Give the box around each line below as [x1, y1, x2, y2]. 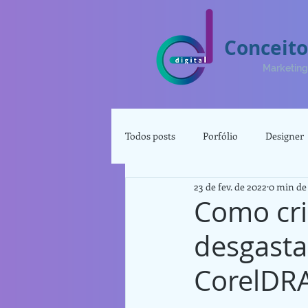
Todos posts [125, 129, 175, 142]
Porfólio [203, 129, 238, 142]
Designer [265, 129, 304, 142]
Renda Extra [153, 184, 206, 197]
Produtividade [233, 184, 294, 197]
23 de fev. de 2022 [194, 179, 267, 193]
